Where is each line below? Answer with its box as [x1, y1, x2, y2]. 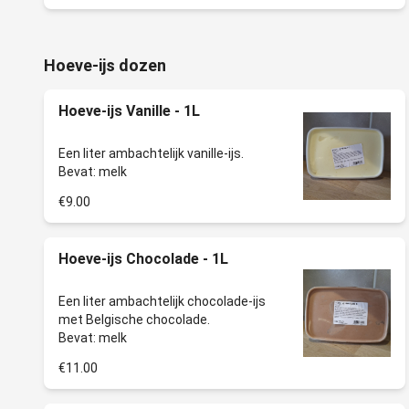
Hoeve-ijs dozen [44, 56, 166, 75]
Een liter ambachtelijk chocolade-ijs [58, 294, 266, 309]
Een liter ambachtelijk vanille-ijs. [58, 146, 244, 161]
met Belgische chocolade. [58, 312, 210, 327]
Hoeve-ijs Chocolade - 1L [58, 250, 228, 267]
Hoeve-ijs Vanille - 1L [58, 102, 200, 120]
